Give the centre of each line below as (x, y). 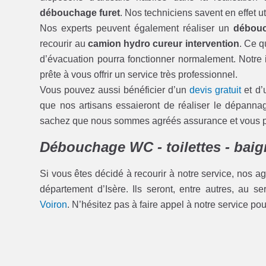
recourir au (64, 43)
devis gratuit (216, 90)
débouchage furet (80, 12)
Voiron (54, 205)
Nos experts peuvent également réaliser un (137, 28)
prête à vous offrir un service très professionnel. (139, 74)
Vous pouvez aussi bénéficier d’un (115, 90)
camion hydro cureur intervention (163, 43)
